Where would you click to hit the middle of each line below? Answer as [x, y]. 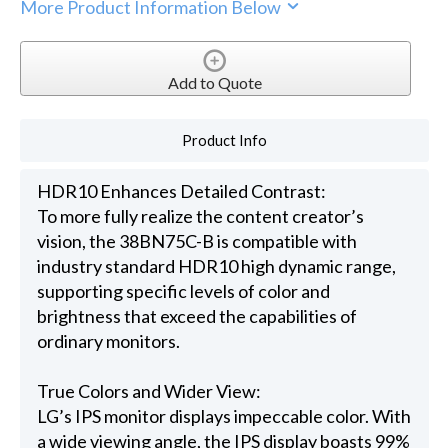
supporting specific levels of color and [183, 291]
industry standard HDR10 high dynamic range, [216, 266]
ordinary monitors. [108, 341]
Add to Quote [215, 82]
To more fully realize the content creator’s [200, 216]
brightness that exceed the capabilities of [196, 316]
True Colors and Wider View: [148, 391]
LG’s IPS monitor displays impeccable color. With [223, 416]
